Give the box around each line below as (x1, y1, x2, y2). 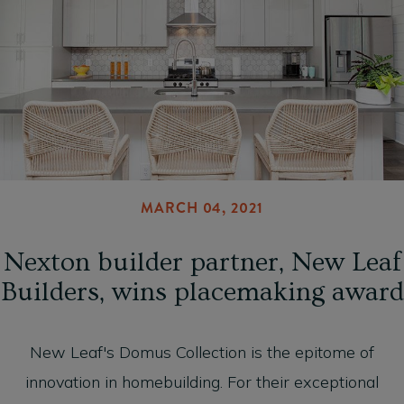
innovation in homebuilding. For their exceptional (25, 371, 379, 392)
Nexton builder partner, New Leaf (3, 246, 401, 278)
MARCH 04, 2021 (141, 197, 263, 218)
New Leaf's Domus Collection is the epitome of (30, 341, 374, 363)
